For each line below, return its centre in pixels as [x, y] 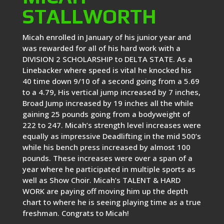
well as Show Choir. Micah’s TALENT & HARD [101, 180]
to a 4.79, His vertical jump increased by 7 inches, [111, 92]
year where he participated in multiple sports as [109, 169]
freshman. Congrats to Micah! [75, 213]
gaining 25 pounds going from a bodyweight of [106, 114]
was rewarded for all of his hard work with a [101, 48]
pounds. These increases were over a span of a [107, 158]
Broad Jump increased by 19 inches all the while [108, 103]
